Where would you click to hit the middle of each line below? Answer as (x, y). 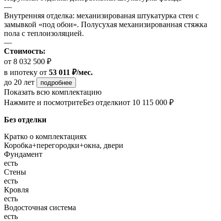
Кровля (16, 190)
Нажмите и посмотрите (43, 103)
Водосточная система (40, 208)
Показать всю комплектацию (53, 92)
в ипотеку (21, 73)
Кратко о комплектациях (45, 137)
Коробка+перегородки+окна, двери (64, 146)
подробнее (56, 83)
